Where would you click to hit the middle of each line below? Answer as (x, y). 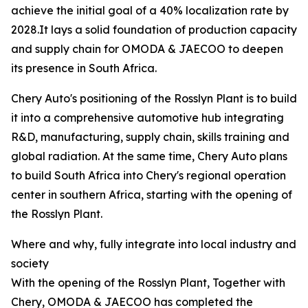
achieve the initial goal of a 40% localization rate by (150, 10)
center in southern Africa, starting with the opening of (152, 195)
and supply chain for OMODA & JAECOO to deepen (147, 49)
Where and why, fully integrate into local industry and (154, 244)
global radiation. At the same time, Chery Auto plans (149, 156)
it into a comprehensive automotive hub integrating (147, 118)
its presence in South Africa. (84, 68)
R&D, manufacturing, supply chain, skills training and (150, 137)
